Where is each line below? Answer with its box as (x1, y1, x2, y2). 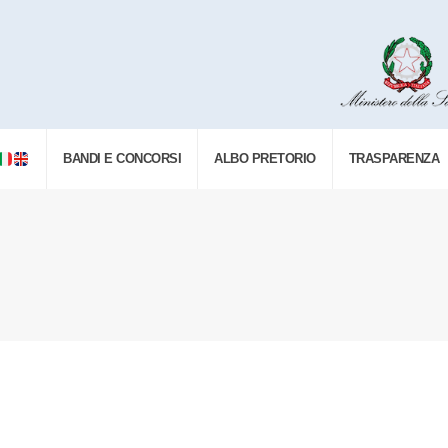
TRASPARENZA (348, 151, 440, 166)
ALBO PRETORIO (214, 151, 316, 166)
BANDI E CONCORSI (63, 151, 182, 166)
